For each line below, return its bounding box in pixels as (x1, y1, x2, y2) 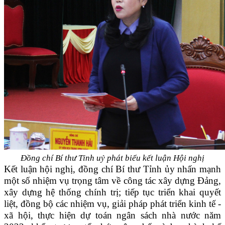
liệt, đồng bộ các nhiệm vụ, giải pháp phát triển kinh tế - (4, 198, 221, 209)
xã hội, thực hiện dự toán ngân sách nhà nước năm (4, 210, 221, 221)
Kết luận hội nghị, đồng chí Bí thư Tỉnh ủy (4, 164, 178, 175)
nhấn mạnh (177, 164, 221, 175)
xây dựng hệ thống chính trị (4, 187, 119, 198)
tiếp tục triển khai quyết (121, 187, 221, 198)
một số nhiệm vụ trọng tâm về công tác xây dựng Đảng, (4, 175, 221, 186)
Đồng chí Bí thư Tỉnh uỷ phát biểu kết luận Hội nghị (21, 153, 204, 163)
